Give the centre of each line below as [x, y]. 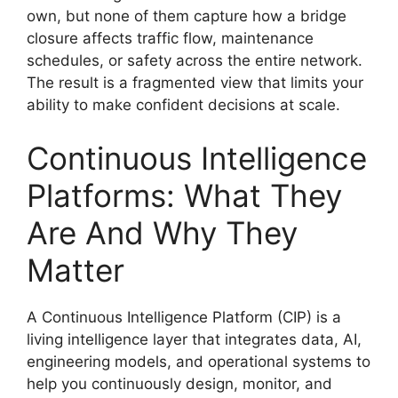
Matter [76, 270]
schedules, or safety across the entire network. [195, 60]
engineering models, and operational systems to [199, 361]
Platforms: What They [184, 195]
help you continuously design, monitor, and [179, 383]
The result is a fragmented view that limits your [195, 83]
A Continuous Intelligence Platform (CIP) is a [184, 317]
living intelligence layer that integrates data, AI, [194, 339]
